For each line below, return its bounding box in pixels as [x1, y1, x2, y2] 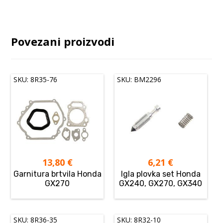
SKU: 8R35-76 [13, 74, 58, 84]
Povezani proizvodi [11, 33, 115, 49]
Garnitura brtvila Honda [13, 169, 102, 179]
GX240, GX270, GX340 [119, 178, 203, 188]
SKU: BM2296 [117, 74, 162, 84]
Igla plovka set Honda [120, 169, 201, 179]
